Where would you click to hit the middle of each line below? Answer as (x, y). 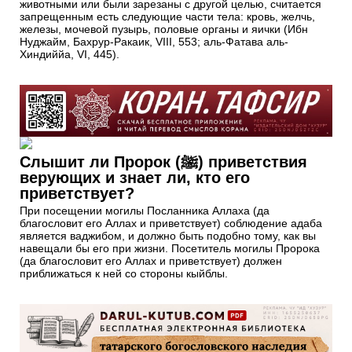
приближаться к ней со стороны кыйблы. (124, 274)
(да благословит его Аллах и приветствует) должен (151, 261)
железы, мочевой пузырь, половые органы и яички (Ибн (164, 29)
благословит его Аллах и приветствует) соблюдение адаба (171, 224)
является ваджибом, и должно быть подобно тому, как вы (168, 236)
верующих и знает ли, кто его (135, 178)
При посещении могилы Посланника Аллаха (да (145, 211)
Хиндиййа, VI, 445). (70, 54)
